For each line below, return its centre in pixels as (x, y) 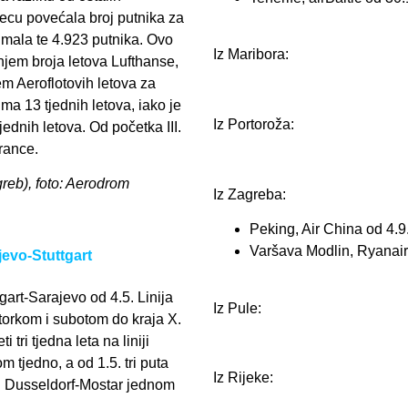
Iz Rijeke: (243, 378)
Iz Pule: (237, 308)
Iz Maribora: (251, 55)
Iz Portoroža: (254, 124)
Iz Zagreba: (250, 194)
